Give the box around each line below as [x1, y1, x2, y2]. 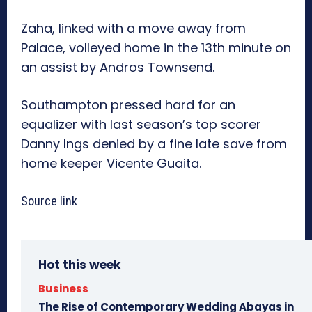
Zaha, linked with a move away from [21, 19, 246, 38]
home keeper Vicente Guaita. [21, 155, 201, 173]
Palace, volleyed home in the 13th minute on [21, 39, 291, 57]
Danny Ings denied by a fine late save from [21, 135, 287, 153]
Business [38, 281, 88, 297]
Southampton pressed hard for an [21, 96, 235, 114]
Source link [21, 194, 77, 209]
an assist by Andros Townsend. [21, 58, 214, 77]
